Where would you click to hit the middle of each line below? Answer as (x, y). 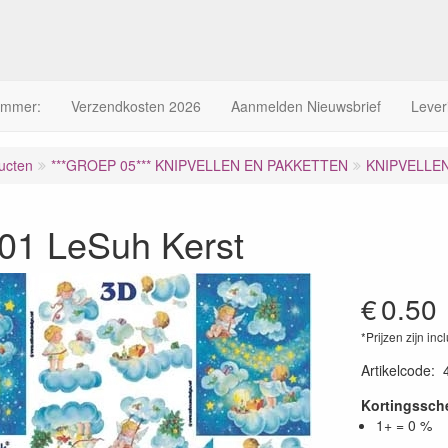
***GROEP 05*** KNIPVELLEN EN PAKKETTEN (199, 165)
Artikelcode (395, 370)
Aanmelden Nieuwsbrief (306, 106)
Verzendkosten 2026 (136, 106)
